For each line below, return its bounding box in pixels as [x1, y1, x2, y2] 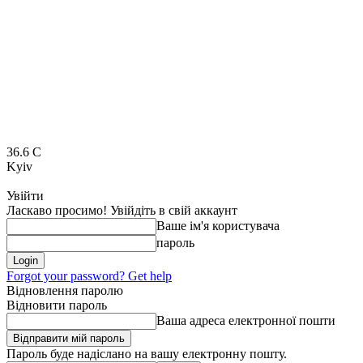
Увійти [6, 189, 44, 203]
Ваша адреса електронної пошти [156, 314, 335, 327]
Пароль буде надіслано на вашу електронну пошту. [6, 347, 287, 361]
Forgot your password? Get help [6, 269, 172, 283]
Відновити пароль [6, 298, 107, 312]
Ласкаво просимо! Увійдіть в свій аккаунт [6, 203, 237, 217]
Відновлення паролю [6, 284, 123, 297]
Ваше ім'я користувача [156, 219, 280, 233]
